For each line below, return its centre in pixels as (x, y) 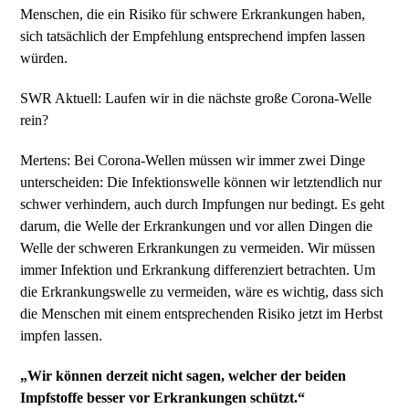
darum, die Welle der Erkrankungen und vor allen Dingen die (197, 226)
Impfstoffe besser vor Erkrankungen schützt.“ (163, 398)
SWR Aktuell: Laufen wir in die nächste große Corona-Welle (196, 98)
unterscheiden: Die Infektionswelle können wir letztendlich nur (201, 182)
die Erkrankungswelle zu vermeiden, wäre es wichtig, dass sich (202, 292)
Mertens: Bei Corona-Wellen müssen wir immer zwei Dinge (193, 160)
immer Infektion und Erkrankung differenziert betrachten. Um (198, 270)
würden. (46, 58)
